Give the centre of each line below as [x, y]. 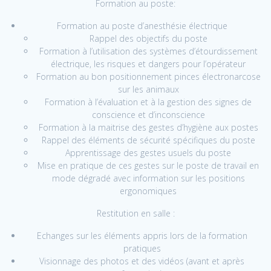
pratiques [142, 249]
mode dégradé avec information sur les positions [148, 178]
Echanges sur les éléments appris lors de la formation [142, 236]
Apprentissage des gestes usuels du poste [148, 153]
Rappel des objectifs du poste [148, 39]
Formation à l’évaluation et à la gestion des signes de [148, 102]
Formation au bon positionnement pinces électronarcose [148, 77]
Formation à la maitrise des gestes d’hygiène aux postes [148, 128]
